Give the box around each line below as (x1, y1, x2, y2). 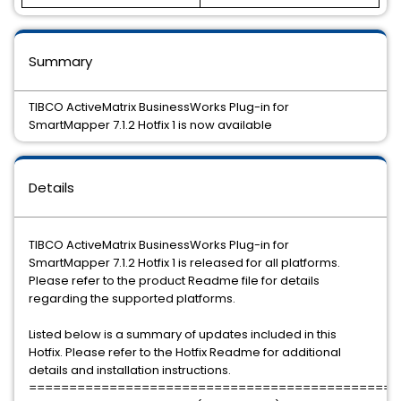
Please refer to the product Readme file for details (29, 272, 320, 289)
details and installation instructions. (29, 362, 231, 379)
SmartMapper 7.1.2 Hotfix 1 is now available (29, 116, 272, 133)
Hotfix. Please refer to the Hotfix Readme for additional (29, 344, 341, 361)
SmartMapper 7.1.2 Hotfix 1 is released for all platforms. (29, 254, 340, 271)
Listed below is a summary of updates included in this (29, 326, 337, 343)
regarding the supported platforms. (29, 290, 238, 307)
